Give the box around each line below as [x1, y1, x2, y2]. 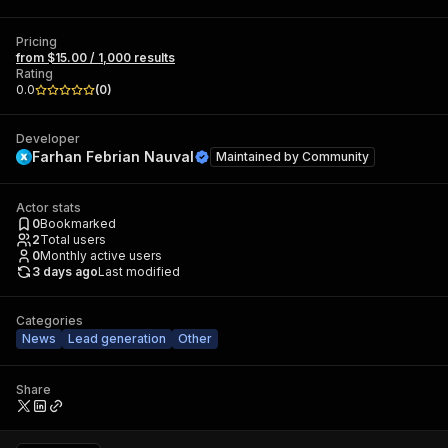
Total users [40, 232, 106, 247]
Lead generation [68, 331, 166, 346]
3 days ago [32, 264, 98, 279]
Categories [16, 313, 83, 328]
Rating [16, 66, 53, 81]
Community [302, 149, 369, 164]
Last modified [98, 264, 180, 279]
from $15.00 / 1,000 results [16, 50, 175, 65]
